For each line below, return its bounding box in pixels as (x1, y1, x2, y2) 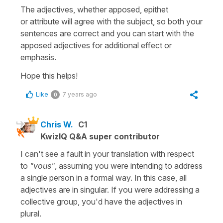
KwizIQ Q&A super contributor (40, 131, 160, 141)
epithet (144, 4, 168, 14)
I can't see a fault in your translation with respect (20, 148, 194, 159)
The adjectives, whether (20, 4, 109, 14)
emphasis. (20, 52, 56, 62)
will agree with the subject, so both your (59, 16, 203, 26)
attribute (30, 16, 59, 26)
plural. (20, 208, 41, 219)
